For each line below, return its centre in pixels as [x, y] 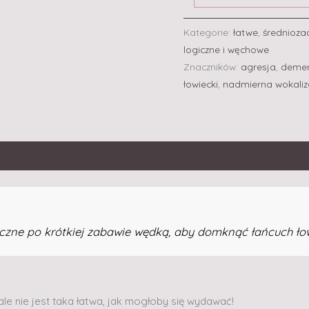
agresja [258, 66]
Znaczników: [212, 66]
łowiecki [201, 83]
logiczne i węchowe [226, 49]
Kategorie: [208, 32]
